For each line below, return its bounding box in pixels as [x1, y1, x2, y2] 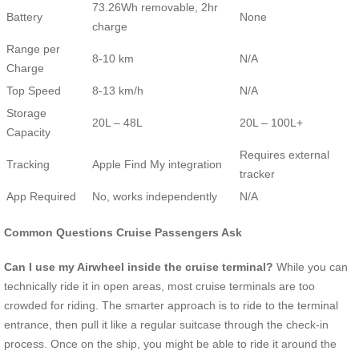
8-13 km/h [92, 83, 143, 97]
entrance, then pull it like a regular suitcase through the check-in [4, 317, 329, 331]
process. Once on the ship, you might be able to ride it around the [4, 337, 337, 350]
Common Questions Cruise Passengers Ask [4, 226, 242, 240]
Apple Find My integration [92, 157, 222, 171]
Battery [6, 10, 42, 23]
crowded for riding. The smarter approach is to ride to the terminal [4, 298, 338, 312]
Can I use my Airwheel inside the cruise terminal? [4, 260, 273, 273]
